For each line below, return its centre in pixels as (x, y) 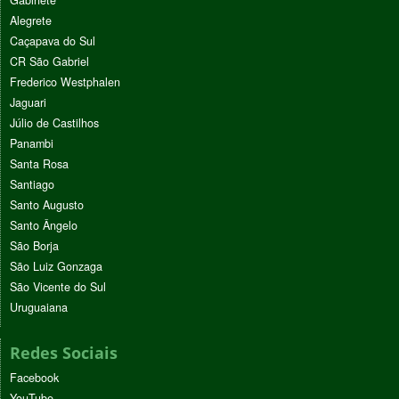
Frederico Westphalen (65, 82)
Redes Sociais (64, 353)
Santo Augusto (47, 205)
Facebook (34, 378)
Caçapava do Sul (53, 41)
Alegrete (31, 21)
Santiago (32, 185)
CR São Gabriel (49, 62)
